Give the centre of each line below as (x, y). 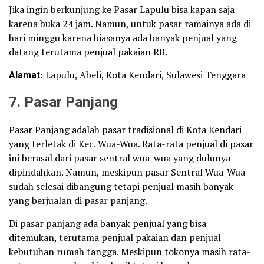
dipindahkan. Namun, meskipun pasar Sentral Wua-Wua (127, 172)
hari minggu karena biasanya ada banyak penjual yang (123, 37)
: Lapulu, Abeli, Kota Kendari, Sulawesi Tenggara (143, 75)
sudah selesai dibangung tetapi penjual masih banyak (121, 186)
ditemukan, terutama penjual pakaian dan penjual (115, 237)
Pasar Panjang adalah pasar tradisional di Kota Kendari (125, 129)
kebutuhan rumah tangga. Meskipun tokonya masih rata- (130, 251)
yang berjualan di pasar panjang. (78, 200)
